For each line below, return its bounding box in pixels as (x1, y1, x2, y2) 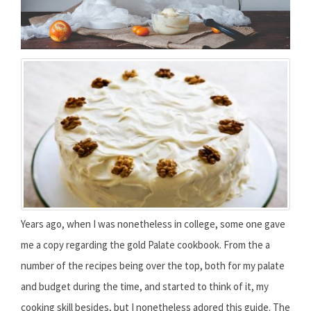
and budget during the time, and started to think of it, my (21, 280, 269, 294)
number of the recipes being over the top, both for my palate (21, 259, 285, 273)
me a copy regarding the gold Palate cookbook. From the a (21, 238, 270, 252)
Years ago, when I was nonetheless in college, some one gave (21, 217, 285, 231)
